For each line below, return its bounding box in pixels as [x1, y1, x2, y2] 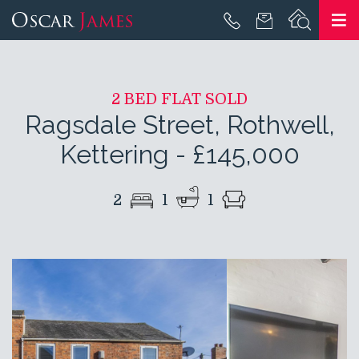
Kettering [59, 139, 169, 169]
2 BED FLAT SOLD [111, 91, 248, 108]
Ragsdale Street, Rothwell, [24, 110, 335, 139]
